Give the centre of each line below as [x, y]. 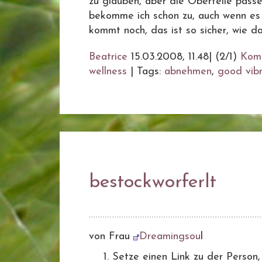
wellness [108, 72]
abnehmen [188, 72]
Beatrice [108, 57]
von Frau [111, 237]
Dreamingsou [170, 237]
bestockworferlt [153, 182]
